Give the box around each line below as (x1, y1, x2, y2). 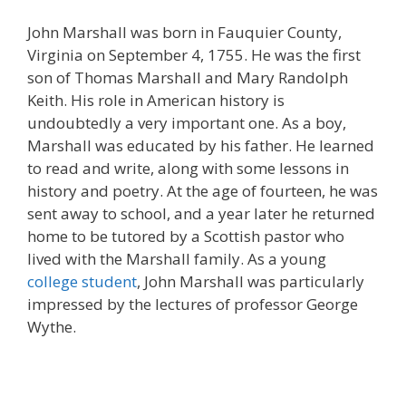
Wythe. (27, 316, 76, 337)
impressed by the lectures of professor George (27, 294, 358, 314)
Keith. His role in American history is (27, 90, 285, 111)
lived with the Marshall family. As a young (27, 248, 326, 269)
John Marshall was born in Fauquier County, (27, 22, 342, 43)
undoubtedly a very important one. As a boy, (27, 112, 346, 133)
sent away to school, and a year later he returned (27, 203, 375, 224)
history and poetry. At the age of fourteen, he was (27, 180, 378, 201)
